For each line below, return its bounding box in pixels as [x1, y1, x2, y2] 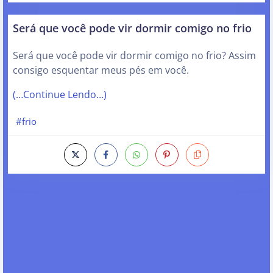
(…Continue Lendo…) [13, 87, 107, 101]
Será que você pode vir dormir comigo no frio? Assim [13, 48, 256, 62]
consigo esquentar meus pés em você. [13, 63, 189, 77]
